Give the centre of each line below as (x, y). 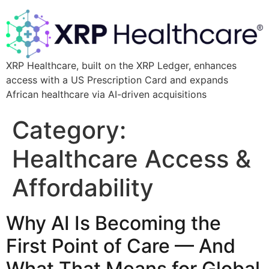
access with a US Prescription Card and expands (117, 80)
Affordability (83, 188)
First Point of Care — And (121, 246)
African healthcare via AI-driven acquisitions (106, 95)
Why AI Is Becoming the (113, 223)
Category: (69, 130)
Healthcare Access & (131, 159)
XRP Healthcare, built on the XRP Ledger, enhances (121, 66)
